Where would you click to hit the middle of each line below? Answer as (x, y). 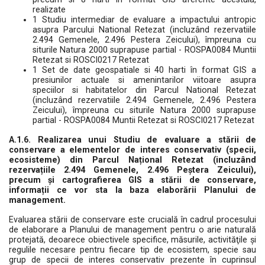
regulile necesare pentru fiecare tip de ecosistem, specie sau (132, 250)
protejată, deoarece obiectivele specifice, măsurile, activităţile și (132, 240)
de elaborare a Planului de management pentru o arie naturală (132, 230)
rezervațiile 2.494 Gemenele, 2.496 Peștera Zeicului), (132, 170)
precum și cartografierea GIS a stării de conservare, (132, 180)
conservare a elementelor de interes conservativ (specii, (132, 150)
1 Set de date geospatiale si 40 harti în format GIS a (144, 70)
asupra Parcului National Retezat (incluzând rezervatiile (144, 30)
